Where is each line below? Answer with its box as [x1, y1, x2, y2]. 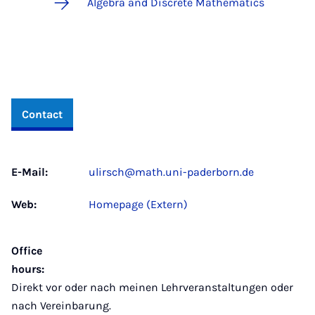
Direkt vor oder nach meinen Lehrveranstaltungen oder [11, 281, 293, 294]
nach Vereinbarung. [11, 299, 111, 312]
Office [11, 244, 42, 257]
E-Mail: [11, 165, 48, 179]
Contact [22, 108, 63, 121]
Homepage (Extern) [89, 198, 188, 211]
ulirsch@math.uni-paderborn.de [89, 165, 254, 179]
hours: [11, 262, 44, 276]
